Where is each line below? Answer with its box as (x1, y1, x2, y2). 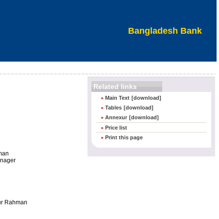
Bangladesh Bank (128, 25, 202, 36)
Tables (105, 105, 122, 110)
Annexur (105, 114, 127, 120)
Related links (93, 83, 137, 90)
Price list (105, 125, 127, 131)
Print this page (105, 134, 143, 140)
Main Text (105, 95, 130, 101)
